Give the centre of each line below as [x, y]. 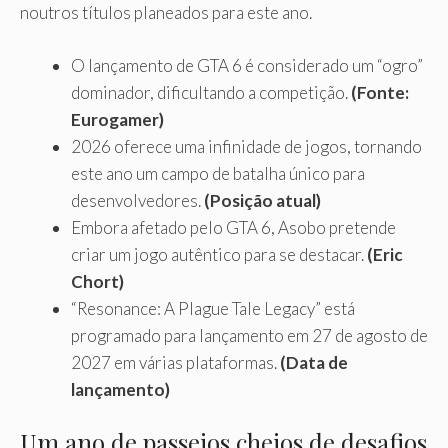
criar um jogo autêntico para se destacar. [219, 254]
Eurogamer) [117, 119]
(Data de [314, 362]
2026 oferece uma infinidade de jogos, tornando [246, 146]
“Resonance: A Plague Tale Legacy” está [213, 308]
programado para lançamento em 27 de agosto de [249, 335]
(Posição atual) [262, 200]
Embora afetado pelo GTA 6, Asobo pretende [233, 227]
